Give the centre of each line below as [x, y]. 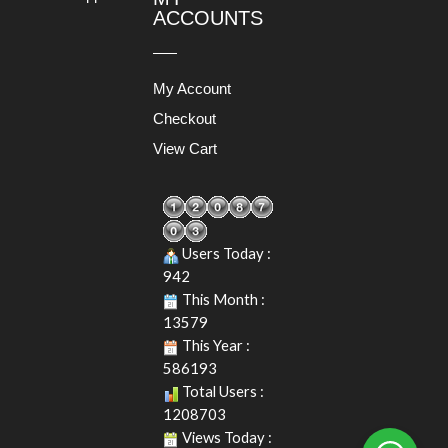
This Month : [222, 299]
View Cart [185, 148]
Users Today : [225, 253]
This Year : [214, 345]
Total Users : [221, 391]
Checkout [184, 118]
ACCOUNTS [208, 17]
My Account [192, 88]
